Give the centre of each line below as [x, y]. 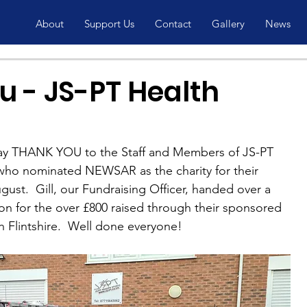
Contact [173, 24]
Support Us [109, 24]
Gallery [228, 24]
